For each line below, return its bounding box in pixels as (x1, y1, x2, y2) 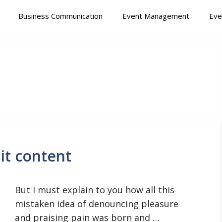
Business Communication (18, 11, 103, 21)
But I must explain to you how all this (15, 184, 174, 196)
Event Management (122, 11, 189, 21)
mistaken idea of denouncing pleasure (15, 198, 178, 210)
